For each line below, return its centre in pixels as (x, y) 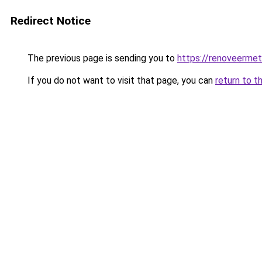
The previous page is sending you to (101, 58)
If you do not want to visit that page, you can (120, 80)
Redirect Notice (51, 21)
